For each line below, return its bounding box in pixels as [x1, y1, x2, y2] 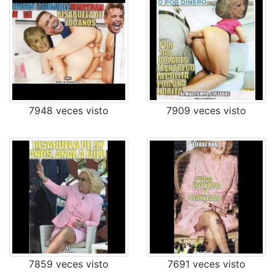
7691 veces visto [167, 258, 246, 270]
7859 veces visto [29, 258, 109, 270]
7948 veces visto [29, 104, 109, 117]
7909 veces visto [166, 104, 246, 117]
